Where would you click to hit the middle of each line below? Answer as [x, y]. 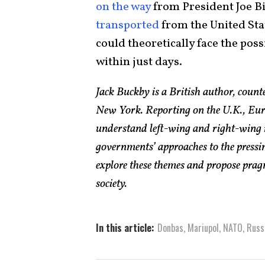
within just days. [140, 62]
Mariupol [203, 227]
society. [112, 184]
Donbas [170, 227]
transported [127, 25]
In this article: [125, 227]
